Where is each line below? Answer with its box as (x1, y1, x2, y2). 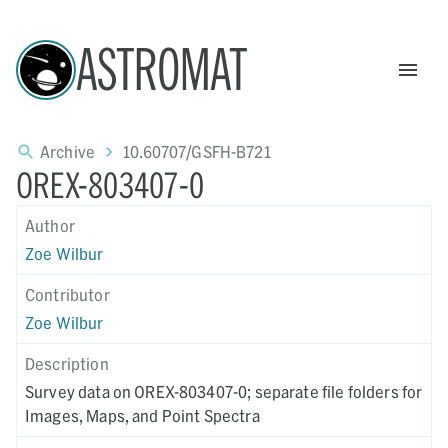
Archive (40, 142, 96, 161)
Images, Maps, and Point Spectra (25, 406, 260, 425)
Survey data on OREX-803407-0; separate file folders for (25, 382, 423, 401)
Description (25, 354, 109, 373)
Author (25, 216, 75, 235)
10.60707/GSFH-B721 (123, 142, 271, 161)
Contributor (25, 285, 110, 304)
